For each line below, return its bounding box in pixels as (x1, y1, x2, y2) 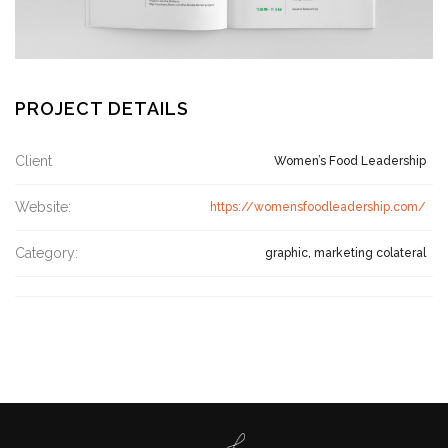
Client (15, 152, 52, 169)
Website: (15, 198, 71, 215)
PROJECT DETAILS (15, 97, 189, 119)
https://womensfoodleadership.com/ (210, 199, 426, 214)
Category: (15, 244, 78, 261)
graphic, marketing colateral (265, 245, 426, 260)
